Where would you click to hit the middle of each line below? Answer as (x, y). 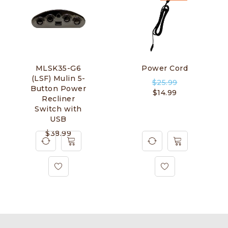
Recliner (58, 98)
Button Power (58, 88)
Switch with (58, 109)
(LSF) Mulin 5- (58, 78)
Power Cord (165, 68)
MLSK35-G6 (58, 68)
